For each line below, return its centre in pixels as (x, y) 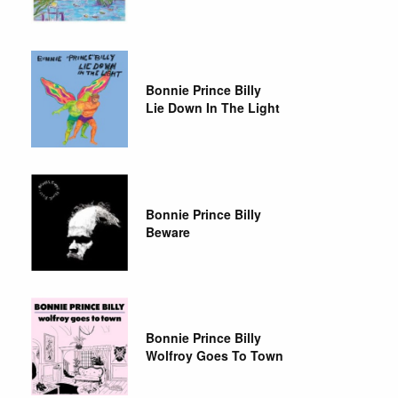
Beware (168, 231)
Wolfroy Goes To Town (215, 355)
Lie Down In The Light (213, 108)
